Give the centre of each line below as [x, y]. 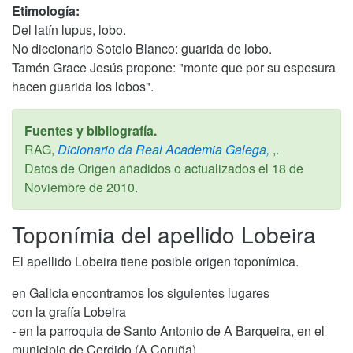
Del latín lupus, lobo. [69, 30]
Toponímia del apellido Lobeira [164, 234]
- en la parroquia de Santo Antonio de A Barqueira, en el [168, 331]
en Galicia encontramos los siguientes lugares [141, 293]
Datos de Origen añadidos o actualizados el [148, 168]
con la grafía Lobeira [69, 312]
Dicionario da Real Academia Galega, [162, 149]
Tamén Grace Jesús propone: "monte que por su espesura [174, 67]
